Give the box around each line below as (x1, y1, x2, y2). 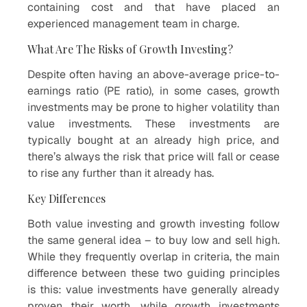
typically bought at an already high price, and (27, 133, 280, 147)
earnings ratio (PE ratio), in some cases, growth (27, 84, 280, 98)
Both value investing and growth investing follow (27, 217, 280, 231)
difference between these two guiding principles (27, 266, 280, 280)
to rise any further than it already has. (27, 166, 214, 180)
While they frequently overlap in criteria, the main (27, 249, 280, 264)
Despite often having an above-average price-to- (27, 67, 280, 82)
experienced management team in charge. (27, 16, 239, 31)
